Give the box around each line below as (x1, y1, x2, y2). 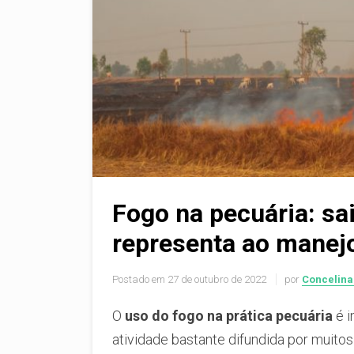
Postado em (112, 273, 165, 285)
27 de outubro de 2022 (168, 273, 269, 285)
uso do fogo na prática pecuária (125, 307, 333, 324)
